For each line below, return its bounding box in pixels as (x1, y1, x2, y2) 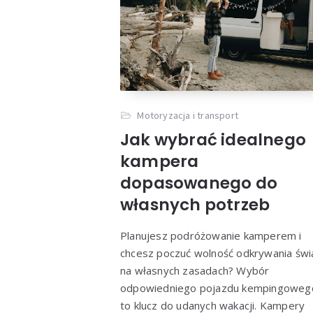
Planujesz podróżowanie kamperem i (120, 228, 302, 243)
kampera (120, 150, 199, 173)
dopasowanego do (120, 172, 277, 195)
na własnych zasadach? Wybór (120, 263, 270, 278)
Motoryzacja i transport (137, 109, 239, 122)
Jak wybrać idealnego (120, 129, 306, 152)
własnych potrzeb (120, 194, 270, 217)
